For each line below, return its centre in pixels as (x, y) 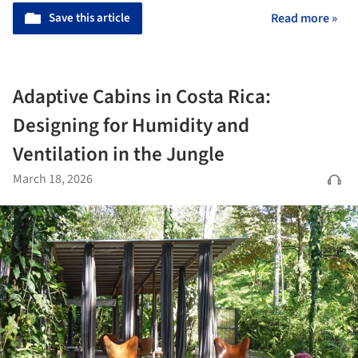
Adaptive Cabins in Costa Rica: (142, 97)
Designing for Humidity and (131, 126)
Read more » (304, 19)
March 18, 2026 (53, 179)
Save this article (89, 18)
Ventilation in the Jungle (119, 155)
